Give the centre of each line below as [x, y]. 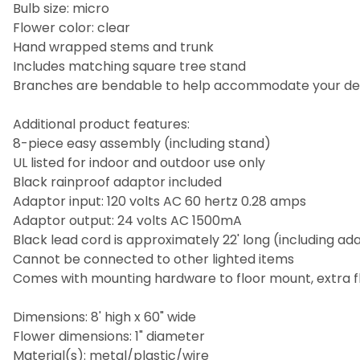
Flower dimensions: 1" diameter [109, 336]
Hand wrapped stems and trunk [113, 47]
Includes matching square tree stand [129, 66]
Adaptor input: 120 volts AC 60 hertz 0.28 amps [160, 201]
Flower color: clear [72, 27]
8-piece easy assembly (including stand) [142, 143]
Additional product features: [101, 124]
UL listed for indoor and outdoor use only [139, 162]
